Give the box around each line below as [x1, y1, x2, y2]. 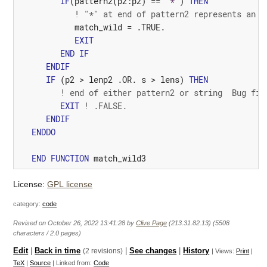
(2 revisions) [83, 246, 123, 255]
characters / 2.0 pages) [13, 229, 82, 237]
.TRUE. [136, 21, 165, 33]
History [183, 246, 210, 255]
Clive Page [136, 219, 167, 226]
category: [13, 200, 43, 207]
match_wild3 [93, 153, 146, 164]
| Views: [212, 247, 237, 254]
